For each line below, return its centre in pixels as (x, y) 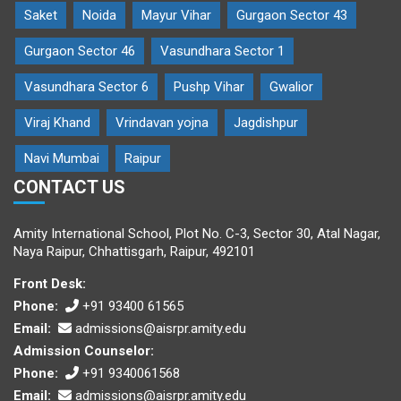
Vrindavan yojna (162, 123)
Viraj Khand (57, 123)
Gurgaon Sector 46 (80, 51)
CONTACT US (69, 188)
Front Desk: (50, 284)
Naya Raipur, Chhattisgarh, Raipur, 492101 (134, 252)
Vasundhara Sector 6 (86, 87)
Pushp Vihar (209, 87)
